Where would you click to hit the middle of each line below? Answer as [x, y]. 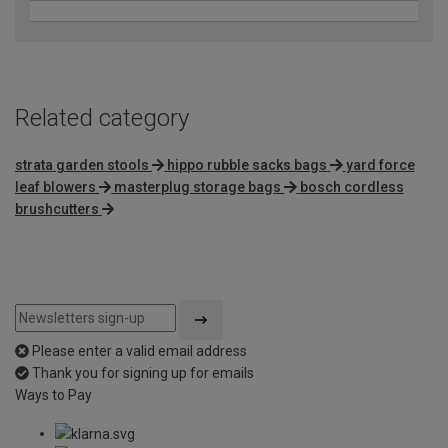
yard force [380, 164]
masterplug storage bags [198, 186]
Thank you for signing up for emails [143, 372]
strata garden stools [82, 164]
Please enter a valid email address [139, 350]
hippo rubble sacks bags [247, 164]
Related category [102, 117]
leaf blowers [55, 186]
